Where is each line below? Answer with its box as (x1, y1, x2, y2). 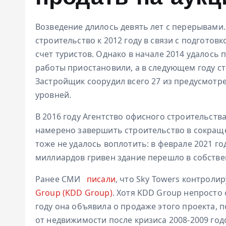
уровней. (35, 89, 72, 100)
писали (86, 173, 116, 185)
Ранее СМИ (35, 173, 83, 185)
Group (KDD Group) (35, 187, 112, 198)
